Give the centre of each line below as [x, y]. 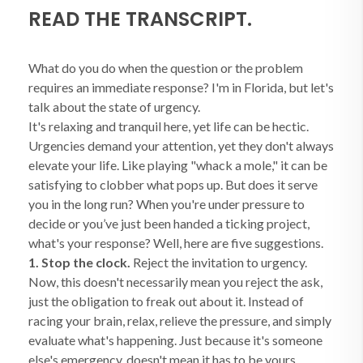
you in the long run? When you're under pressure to [167, 204]
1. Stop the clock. [79, 262]
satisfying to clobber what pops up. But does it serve [173, 184]
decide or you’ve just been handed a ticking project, [169, 223]
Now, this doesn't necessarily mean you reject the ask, [175, 282]
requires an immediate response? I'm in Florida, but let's [181, 87]
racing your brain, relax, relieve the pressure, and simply [180, 320]
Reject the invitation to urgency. [219, 262]
